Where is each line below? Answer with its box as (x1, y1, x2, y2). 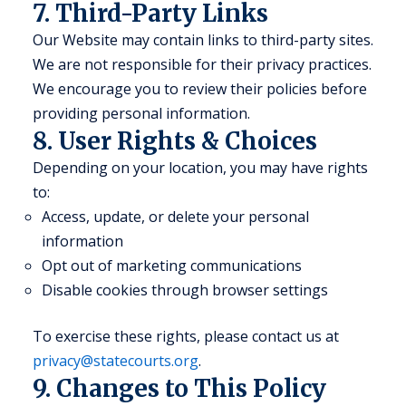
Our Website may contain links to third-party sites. (33, 30, 373, 50)
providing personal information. (33, 103, 250, 123)
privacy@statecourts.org (33, 351, 198, 371)
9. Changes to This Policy (33, 373, 326, 403)
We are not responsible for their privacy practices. (33, 54, 372, 74)
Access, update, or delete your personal (42, 207, 309, 227)
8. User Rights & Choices (33, 126, 317, 156)
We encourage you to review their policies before (33, 79, 367, 99)
